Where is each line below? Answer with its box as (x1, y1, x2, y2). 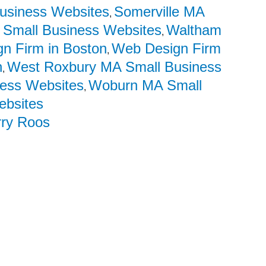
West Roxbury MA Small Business (7, 59, 222, 75)
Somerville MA (114, 4, 205, 20)
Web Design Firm (112, 40, 221, 56)
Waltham (166, 22, 221, 38)
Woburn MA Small (88, 77, 202, 93)
